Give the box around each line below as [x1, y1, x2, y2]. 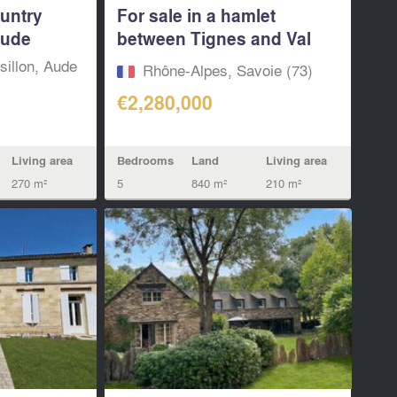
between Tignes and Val [117, 25, 312, 51]
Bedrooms [117, 152, 175, 168]
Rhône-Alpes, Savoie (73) [143, 58, 314, 82]
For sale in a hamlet [117, 2, 276, 27]
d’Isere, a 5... [117, 48, 219, 74]
